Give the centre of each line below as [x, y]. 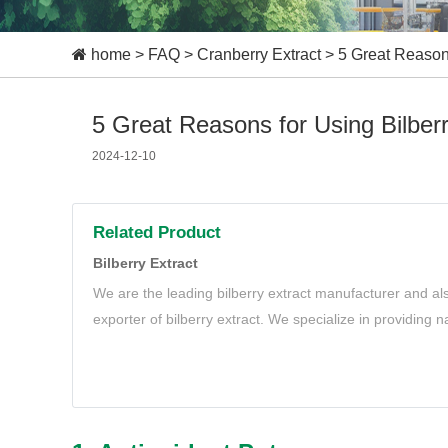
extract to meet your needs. [180, 345]
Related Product [157, 232]
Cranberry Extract [259, 54]
